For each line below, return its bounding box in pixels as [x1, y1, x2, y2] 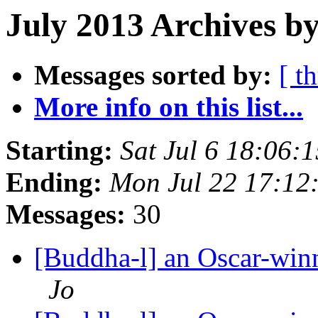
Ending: [6, 167, 102, 198]
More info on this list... [34, 92, 303, 123]
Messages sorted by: [34, 60, 272, 91]
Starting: [6, 135, 113, 166]
